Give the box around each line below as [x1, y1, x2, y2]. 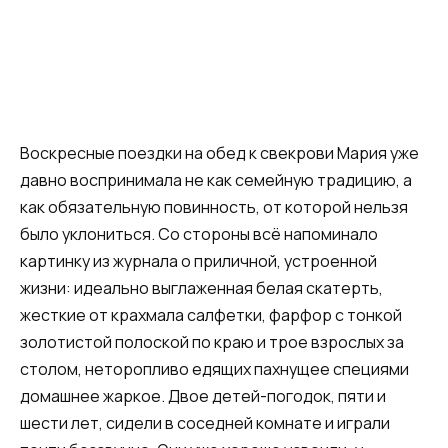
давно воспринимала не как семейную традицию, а [20, 169, 412, 191]
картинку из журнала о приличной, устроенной [20, 250, 377, 272]
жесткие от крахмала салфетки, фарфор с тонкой [20, 304, 402, 326]
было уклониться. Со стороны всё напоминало [20, 223, 378, 245]
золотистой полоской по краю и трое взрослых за [20, 331, 404, 353]
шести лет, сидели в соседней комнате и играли [20, 412, 390, 434]
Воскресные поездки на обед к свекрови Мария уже [20, 142, 419, 164]
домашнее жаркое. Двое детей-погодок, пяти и [20, 385, 386, 407]
